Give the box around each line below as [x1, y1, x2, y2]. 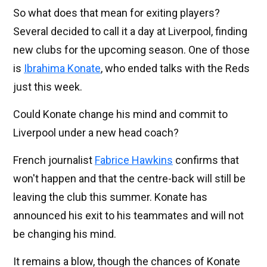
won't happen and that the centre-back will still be [13, 172, 246, 185]
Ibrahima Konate [24, 62, 101, 75]
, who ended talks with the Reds [101, 62, 250, 75]
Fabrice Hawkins [95, 154, 173, 167]
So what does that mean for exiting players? [13, 7, 220, 20]
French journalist [13, 154, 95, 167]
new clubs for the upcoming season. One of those [13, 44, 250, 57]
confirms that [173, 154, 239, 167]
